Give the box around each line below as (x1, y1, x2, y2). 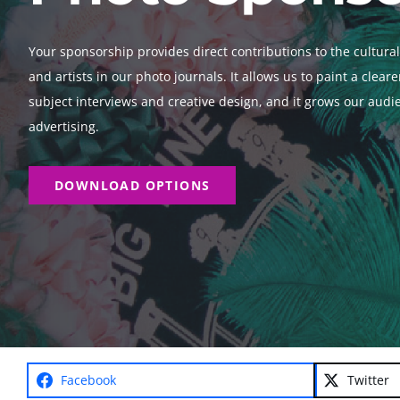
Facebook (61, 371, 116, 388)
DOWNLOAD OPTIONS (54, 176, 211, 194)
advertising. (28, 117, 99, 135)
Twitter (347, 371, 389, 388)
